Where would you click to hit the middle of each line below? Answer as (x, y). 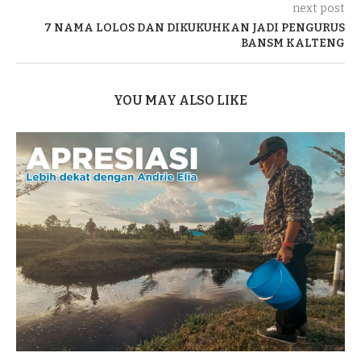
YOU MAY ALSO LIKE (180, 100)
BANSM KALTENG (293, 43)
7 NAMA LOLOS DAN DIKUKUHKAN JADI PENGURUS (195, 27)
